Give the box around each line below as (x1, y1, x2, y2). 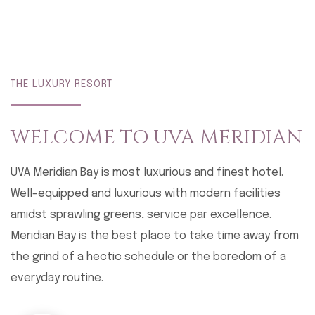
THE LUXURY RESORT (11, 79, 112, 89)
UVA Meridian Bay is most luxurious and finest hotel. (11, 167, 283, 179)
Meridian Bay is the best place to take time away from (11, 230, 299, 242)
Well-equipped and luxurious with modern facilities (11, 188, 281, 200)
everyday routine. (11, 272, 103, 284)
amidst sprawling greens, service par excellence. (11, 209, 271, 221)
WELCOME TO (11, 124, 153, 150)
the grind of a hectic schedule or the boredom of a (11, 251, 286, 263)
